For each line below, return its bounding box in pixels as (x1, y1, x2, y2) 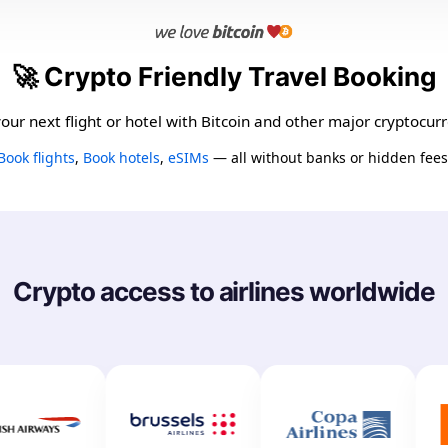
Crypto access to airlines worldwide (13, 275, 435, 307)
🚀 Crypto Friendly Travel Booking (12, 60, 436, 92)
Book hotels (82, 147, 160, 167)
